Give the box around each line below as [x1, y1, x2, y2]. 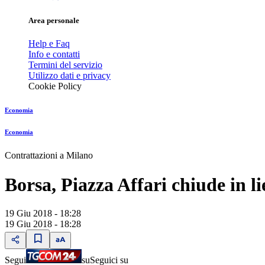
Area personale [28, 16, 79, 25]
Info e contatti [28, 49, 80, 60]
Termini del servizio [28, 60, 102, 70]
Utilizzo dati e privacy [28, 70, 111, 81]
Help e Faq [28, 38, 70, 49]
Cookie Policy [28, 81, 82, 92]
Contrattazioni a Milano [5, 150, 93, 161]
